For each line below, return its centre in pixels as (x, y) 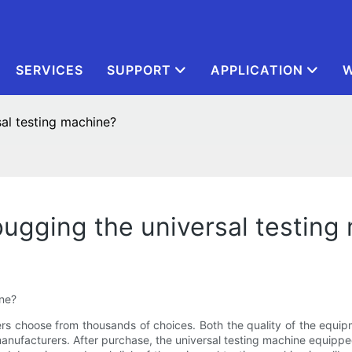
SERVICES (49, 70)
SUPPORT (139, 70)
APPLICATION (257, 70)
